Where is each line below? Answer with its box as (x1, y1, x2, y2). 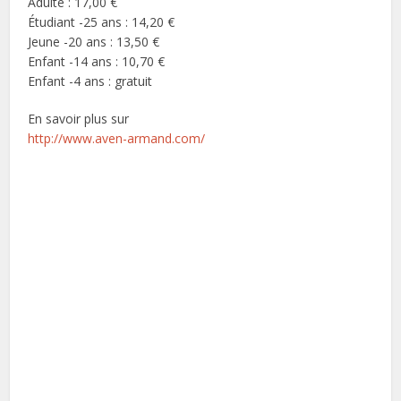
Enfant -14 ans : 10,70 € (28, 53, 166, 71)
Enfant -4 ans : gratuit (28, 73, 153, 90)
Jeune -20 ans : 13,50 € (28, 33, 160, 51)
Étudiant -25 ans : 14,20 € (28, 13, 175, 31)
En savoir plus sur (28, 110, 130, 128)
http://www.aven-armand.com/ (28, 130, 206, 148)
